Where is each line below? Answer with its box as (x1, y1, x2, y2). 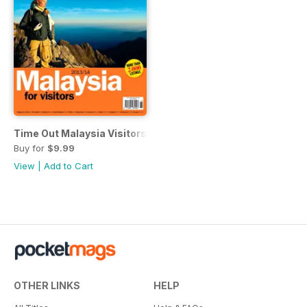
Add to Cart (44, 160, 93, 171)
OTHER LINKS (14, 279, 80, 291)
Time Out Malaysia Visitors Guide (14, 127, 177, 139)
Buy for (14, 142, 47, 153)
